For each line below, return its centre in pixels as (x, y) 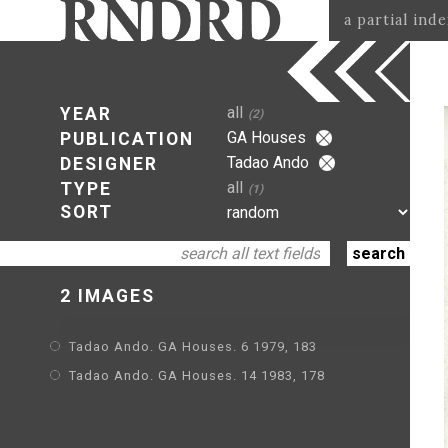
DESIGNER (109, 164)
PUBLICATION (127, 139)
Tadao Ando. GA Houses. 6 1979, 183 (193, 346)
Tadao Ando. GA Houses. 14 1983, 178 (197, 375)
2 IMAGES (107, 296)
